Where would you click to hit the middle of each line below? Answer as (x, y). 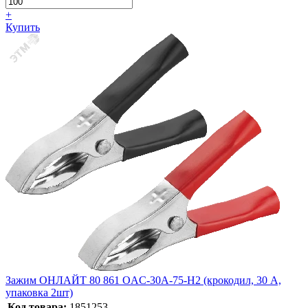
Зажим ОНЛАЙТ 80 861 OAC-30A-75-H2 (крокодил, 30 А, (143, 280)
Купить (23, 27)
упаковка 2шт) (39, 293)
